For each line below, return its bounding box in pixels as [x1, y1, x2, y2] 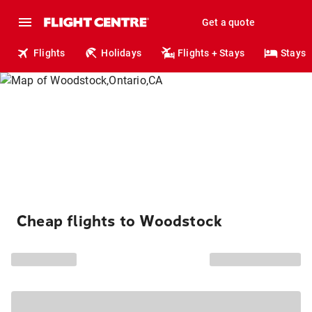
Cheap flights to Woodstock [17, 212, 223, 231]
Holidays [101, 47, 142, 58]
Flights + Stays [178, 47, 245, 58]
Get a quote [201, 17, 255, 28]
